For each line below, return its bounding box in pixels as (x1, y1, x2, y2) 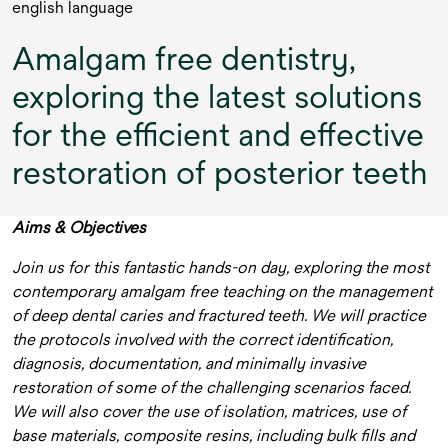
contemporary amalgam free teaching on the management (12, 282, 432, 301)
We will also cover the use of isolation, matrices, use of (12, 402, 406, 421)
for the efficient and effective (12, 116, 424, 153)
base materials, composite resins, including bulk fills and (12, 426, 415, 445)
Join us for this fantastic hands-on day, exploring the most (12, 258, 429, 277)
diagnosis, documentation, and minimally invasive (12, 354, 366, 373)
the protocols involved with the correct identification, (12, 330, 393, 349)
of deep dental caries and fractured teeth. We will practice (12, 306, 426, 325)
